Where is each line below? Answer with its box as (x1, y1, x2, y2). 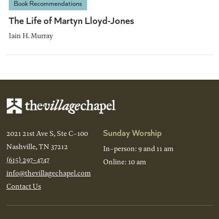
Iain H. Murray (8, 30, 53, 41)
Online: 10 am (103, 156, 146, 167)
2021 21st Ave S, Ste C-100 (6, 128, 88, 139)
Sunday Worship (103, 126, 162, 139)
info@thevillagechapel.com (6, 168, 91, 178)
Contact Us (6, 181, 41, 192)
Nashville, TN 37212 (6, 141, 68, 152)
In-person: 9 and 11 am (103, 143, 174, 154)
